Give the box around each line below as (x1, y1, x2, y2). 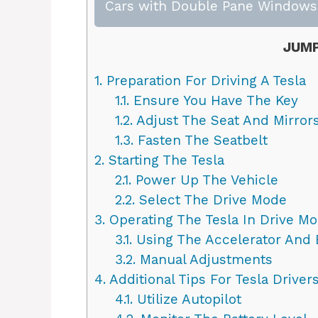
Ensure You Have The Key (128, 92, 298, 109)
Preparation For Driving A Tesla (102, 72, 306, 89)
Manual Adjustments (135, 251, 273, 268)
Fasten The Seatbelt (133, 131, 268, 148)
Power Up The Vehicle (131, 171, 278, 188)
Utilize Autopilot (132, 290, 241, 307)
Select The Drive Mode (134, 191, 287, 208)
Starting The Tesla (104, 151, 224, 168)
